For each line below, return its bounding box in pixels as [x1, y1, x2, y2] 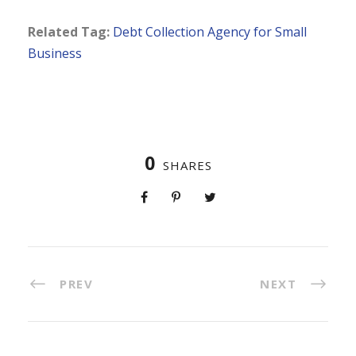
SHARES [162, 157, 212, 173]
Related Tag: [28, 22, 110, 41]
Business [28, 44, 82, 62]
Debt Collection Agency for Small [113, 22, 307, 41]
